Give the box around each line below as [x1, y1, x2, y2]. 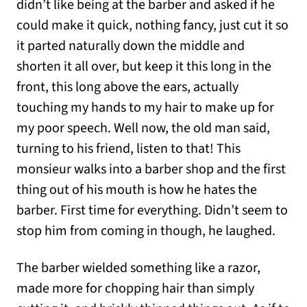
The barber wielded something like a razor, [16, 258, 260, 278]
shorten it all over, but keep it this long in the [16, 57, 271, 77]
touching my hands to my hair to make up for [16, 98, 274, 118]
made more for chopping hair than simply [16, 279, 254, 299]
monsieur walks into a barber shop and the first [16, 160, 286, 180]
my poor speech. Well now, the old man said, [16, 119, 270, 138]
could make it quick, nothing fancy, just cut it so [16, 16, 288, 36]
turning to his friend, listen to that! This [16, 139, 241, 159]
